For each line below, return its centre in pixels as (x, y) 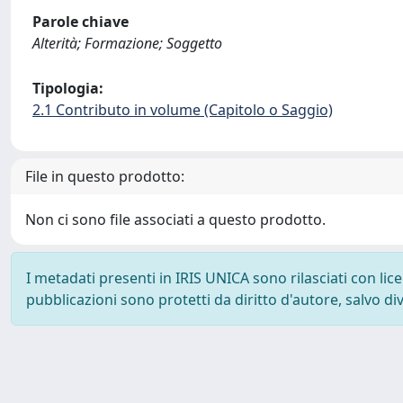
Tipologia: (68, 88)
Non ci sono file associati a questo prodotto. (175, 219)
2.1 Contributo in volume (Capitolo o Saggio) (183, 110)
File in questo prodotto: (105, 176)
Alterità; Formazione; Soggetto (127, 43)
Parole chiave (81, 22)
